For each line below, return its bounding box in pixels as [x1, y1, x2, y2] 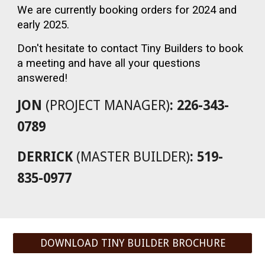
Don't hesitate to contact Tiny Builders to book [17, 42, 244, 55]
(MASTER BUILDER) [73, 149, 190, 164]
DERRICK [17, 149, 73, 164]
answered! [17, 72, 68, 85]
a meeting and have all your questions [17, 57, 201, 70]
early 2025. [17, 18, 73, 31]
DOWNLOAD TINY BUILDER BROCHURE [40, 237, 225, 249]
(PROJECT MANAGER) [46, 98, 170, 113]
